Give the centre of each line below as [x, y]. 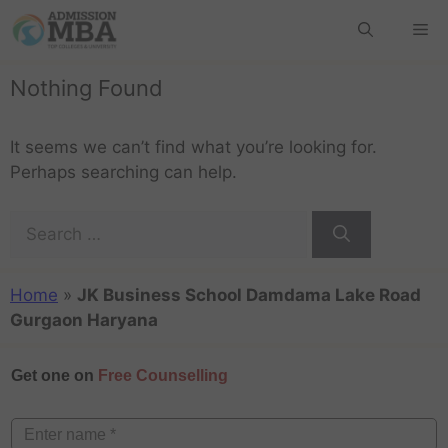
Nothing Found [86, 88]
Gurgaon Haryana [84, 319]
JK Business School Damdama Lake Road [249, 294]
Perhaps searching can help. [123, 172]
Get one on [54, 375]
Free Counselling [163, 375]
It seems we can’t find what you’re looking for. [193, 147]
